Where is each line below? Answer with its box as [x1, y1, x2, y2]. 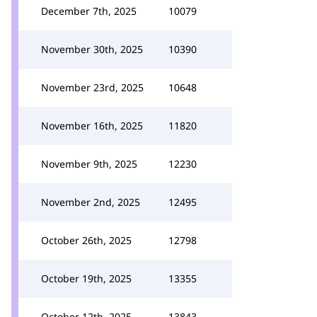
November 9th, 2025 [41, 157, 137, 171]
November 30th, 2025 [41, 42, 143, 56]
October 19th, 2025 [41, 272, 132, 285]
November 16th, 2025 [41, 119, 143, 132]
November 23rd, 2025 [41, 81, 144, 94]
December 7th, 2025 [41, 4, 137, 18]
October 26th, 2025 [41, 234, 132, 247]
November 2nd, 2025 [41, 195, 140, 209]
